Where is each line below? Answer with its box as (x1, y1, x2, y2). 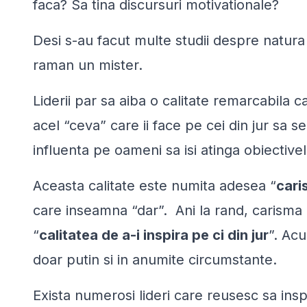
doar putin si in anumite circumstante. (33, 251, 277, 268)
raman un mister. (33, 56, 143, 73)
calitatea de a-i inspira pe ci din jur (39, 226, 269, 243)
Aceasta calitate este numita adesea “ (33, 177, 276, 194)
